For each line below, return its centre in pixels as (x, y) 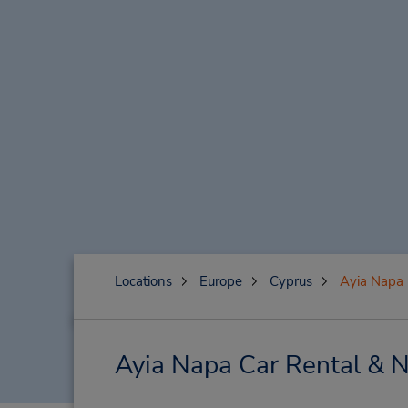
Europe (220, 281)
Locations (143, 281)
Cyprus (291, 281)
